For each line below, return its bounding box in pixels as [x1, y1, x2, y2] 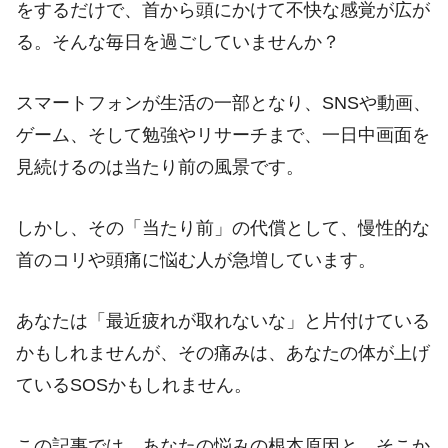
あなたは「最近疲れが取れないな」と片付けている [16, 310, 430, 331]
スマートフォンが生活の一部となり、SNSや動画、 [16, 93, 431, 114]
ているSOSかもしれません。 [16, 374, 252, 395]
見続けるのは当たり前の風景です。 [16, 157, 304, 178]
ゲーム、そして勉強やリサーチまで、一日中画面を [16, 125, 430, 146]
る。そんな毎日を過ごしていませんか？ [16, 32, 340, 53]
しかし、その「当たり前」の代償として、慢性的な [16, 218, 430, 239]
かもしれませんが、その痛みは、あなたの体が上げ [16, 342, 430, 363]
